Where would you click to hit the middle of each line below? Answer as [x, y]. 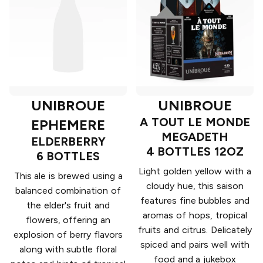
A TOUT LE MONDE [195, 122]
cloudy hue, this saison [195, 186]
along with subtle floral [68, 249]
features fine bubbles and [195, 201]
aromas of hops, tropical [195, 215]
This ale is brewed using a [68, 176]
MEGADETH [195, 137]
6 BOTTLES [68, 156]
